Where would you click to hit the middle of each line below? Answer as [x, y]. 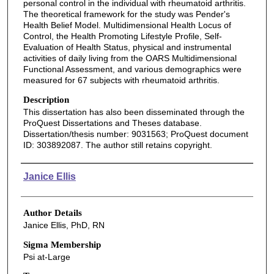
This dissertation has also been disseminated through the [134, 112]
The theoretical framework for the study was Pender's [126, 14]
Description [46, 99]
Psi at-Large [46, 257]
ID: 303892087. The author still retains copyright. [117, 145]
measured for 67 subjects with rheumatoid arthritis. [121, 80]
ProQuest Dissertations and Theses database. [112, 123]
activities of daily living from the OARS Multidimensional [130, 58]
